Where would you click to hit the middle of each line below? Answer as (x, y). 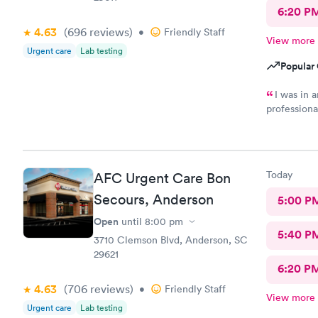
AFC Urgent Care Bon (162, 178)
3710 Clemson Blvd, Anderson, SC (171, 240)
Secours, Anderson (154, 199)
